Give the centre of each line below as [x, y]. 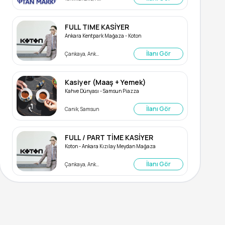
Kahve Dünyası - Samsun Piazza [102, 91]
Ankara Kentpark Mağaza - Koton [103, 36]
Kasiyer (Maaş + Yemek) [105, 82]
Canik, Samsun [82, 109]
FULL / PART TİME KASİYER [109, 137]
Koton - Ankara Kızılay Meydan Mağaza [110, 146]
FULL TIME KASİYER [97, 27]
